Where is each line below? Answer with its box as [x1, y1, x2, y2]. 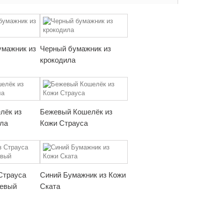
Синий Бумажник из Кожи [40, 171, 126, 179]
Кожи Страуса [40, 119, 88, 127]
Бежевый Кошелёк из [40, 108, 112, 116]
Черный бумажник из [40, 44, 111, 53]
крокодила [40, 56, 75, 64]
